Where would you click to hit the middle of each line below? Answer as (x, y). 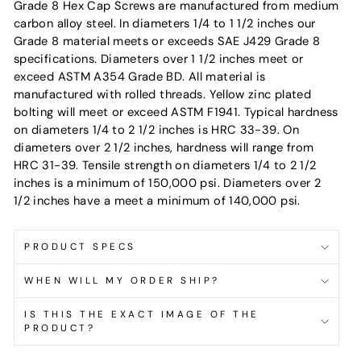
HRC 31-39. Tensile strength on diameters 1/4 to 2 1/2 (165, 166)
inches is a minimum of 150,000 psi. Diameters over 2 (168, 183)
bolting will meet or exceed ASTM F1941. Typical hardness (176, 112)
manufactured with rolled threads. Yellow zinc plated (163, 95)
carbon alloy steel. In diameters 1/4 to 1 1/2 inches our (165, 24)
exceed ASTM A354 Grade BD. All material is (140, 77)
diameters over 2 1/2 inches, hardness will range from (164, 148)
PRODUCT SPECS (80, 247)
